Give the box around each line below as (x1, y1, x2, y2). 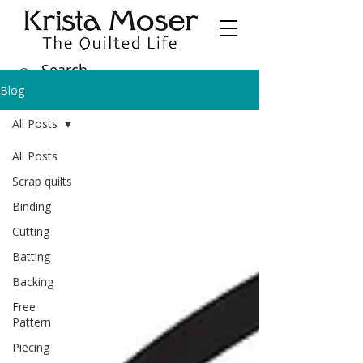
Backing (12, 274, 53, 290)
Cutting (12, 224, 49, 240)
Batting (12, 249, 50, 265)
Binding (12, 199, 51, 215)
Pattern (12, 314, 51, 331)
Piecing (12, 340, 49, 356)
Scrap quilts (12, 173, 72, 190)
